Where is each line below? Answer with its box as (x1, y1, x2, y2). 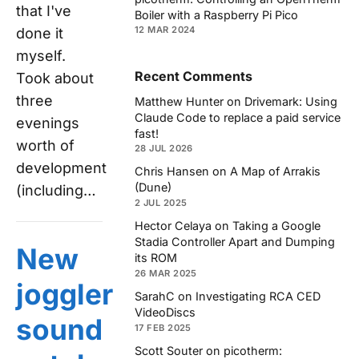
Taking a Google (232, 219, 321, 233)
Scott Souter (135, 343, 203, 357)
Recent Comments (135, 68, 252, 85)
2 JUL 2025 (135, 197, 188, 209)
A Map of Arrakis (230, 164, 321, 179)
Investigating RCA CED (196, 289, 321, 303)
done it (16, 24, 63, 42)
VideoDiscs (135, 305, 196, 319)
